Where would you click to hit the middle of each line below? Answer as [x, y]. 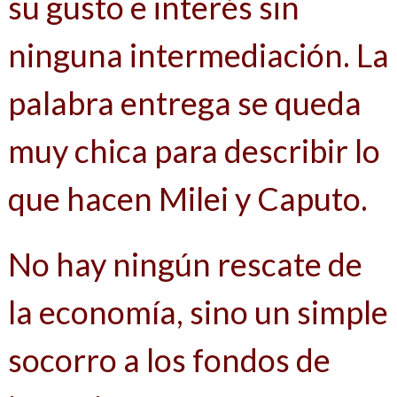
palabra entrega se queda [184, 103]
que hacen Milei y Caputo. [187, 199]
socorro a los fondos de [169, 360]
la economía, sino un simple [198, 312]
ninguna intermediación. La [198, 55]
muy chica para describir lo [194, 151]
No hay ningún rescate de [185, 265]
